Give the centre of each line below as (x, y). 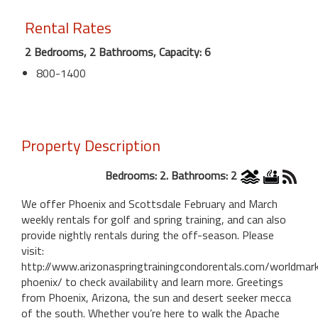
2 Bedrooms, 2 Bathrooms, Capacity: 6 (118, 51)
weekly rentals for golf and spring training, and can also (154, 220)
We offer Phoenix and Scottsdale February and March (149, 204)
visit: (33, 251)
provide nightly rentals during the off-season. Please (148, 235)
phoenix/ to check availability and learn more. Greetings (152, 282)
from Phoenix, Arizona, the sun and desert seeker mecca (156, 298)
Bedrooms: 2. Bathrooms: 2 (171, 175)
